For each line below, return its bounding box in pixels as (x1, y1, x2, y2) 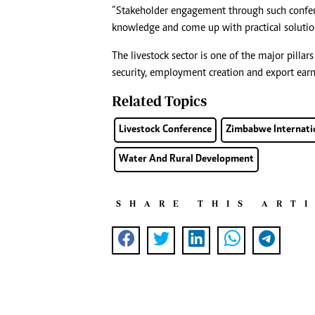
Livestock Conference (119, 124, 212, 136)
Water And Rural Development (119, 154, 254, 165)
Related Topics (112, 93, 207, 110)
